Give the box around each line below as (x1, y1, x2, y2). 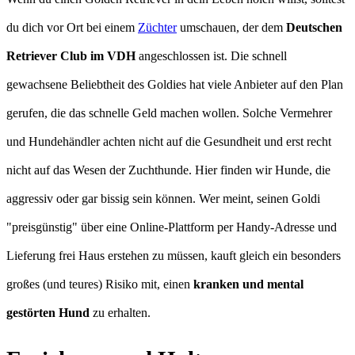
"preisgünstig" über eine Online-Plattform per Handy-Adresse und (6, 219, 337, 234)
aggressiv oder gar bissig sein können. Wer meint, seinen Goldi (6, 191, 320, 205)
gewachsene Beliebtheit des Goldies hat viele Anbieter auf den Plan (6, 77, 343, 91)
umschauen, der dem (177, 20, 286, 34)
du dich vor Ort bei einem (6, 20, 138, 34)
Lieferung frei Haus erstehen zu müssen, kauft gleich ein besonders (6, 248, 341, 262)
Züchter (138, 20, 177, 34)
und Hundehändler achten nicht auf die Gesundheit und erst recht (6, 134, 331, 148)
